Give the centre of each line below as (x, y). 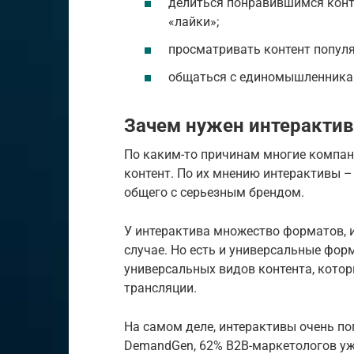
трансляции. (160, 288)
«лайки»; (194, 21)
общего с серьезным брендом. (214, 193)
